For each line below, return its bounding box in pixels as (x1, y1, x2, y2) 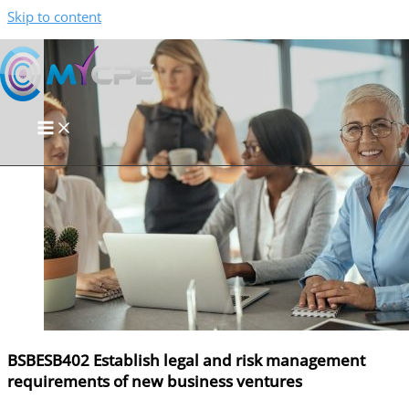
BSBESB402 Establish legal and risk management (7, 349, 365, 371)
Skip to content (7, 7, 101, 26)
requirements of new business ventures (7, 370, 302, 392)
